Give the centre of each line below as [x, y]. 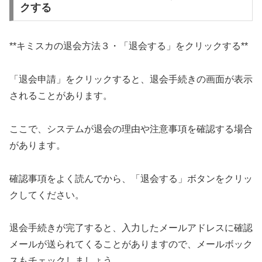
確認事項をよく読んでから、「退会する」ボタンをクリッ [131, 178]
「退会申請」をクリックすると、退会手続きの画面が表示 [131, 79]
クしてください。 [47, 195]
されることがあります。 [61, 95]
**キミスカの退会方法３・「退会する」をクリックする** [129, 46]
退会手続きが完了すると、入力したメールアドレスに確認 [131, 228]
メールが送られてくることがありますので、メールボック [131, 244]
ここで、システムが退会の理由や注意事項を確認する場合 [131, 129]
